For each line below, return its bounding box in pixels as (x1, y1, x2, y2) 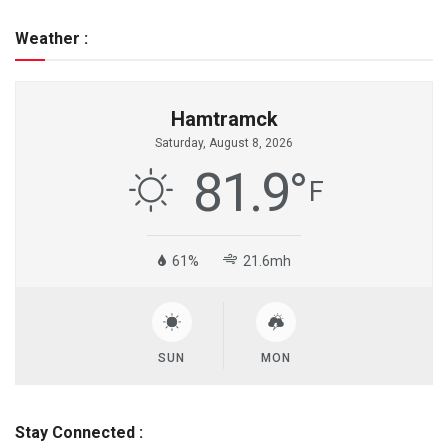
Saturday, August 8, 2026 (155, 135, 293, 150)
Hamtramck (170, 106, 278, 131)
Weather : (15, 28, 88, 48)
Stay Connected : (15, 422, 143, 442)
